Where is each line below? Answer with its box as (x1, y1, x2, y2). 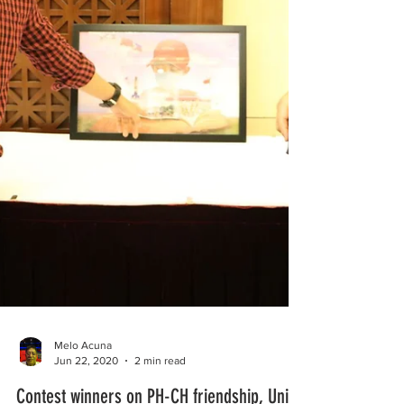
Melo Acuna (54, 363, 112, 376)
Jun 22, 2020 (54, 378, 118, 391)
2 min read (134, 378, 186, 391)
